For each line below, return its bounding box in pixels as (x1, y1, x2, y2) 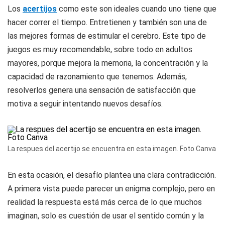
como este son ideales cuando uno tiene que (57, 4, 216, 14)
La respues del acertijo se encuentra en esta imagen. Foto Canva (8, 145, 216, 153)
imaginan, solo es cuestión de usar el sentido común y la (8, 211, 204, 220)
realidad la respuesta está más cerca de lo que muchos (8, 197, 202, 207)
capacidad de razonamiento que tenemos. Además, (8, 72, 187, 81)
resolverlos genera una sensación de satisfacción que (8, 85, 196, 95)
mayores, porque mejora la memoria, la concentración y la (8, 58, 208, 68)
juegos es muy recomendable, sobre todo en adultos (8, 45, 192, 54)
